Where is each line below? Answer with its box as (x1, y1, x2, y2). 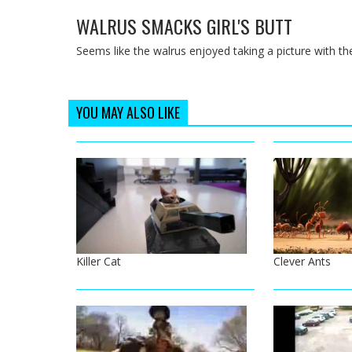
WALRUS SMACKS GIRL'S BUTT (76, 12, 292, 41)
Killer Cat (76, 253, 121, 269)
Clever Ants (273, 253, 331, 269)
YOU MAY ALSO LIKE (76, 102, 180, 123)
